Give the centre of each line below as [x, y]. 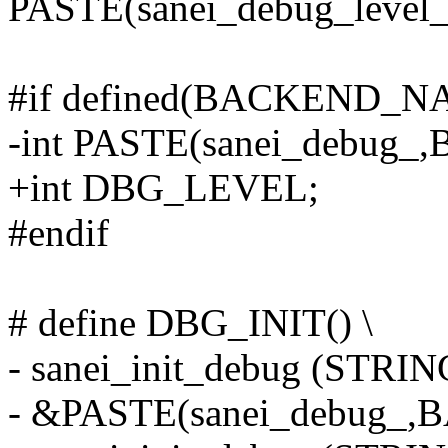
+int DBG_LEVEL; [163, 188]
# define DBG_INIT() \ [190, 323]
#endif [58, 233]
